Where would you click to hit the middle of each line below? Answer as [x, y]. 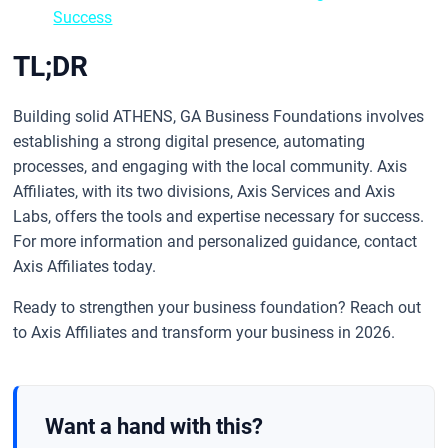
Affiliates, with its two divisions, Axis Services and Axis [204, 191]
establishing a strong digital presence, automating [189, 141]
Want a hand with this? [154, 426]
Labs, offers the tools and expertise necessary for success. [219, 216]
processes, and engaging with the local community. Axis [210, 166]
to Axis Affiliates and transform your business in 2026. [204, 332]
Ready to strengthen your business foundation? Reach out [217, 307]
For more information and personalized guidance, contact [215, 241]
